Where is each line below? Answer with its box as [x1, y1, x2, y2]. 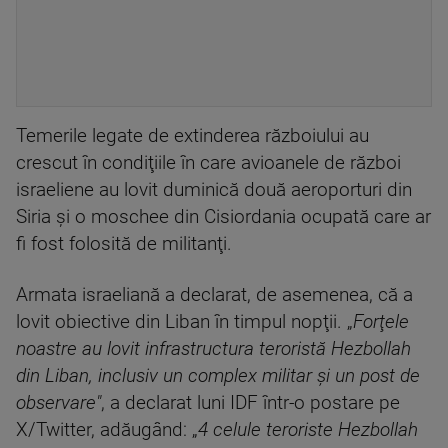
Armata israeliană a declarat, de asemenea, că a [16, 284, 413, 306]
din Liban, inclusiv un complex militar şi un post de [16, 365, 420, 387]
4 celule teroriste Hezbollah [198, 419, 418, 441]
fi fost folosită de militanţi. [16, 233, 232, 255]
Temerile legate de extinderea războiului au [16, 125, 369, 147]
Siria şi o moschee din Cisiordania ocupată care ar [16, 206, 431, 228]
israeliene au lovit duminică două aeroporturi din [16, 179, 412, 201]
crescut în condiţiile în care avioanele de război [16, 152, 401, 174]
